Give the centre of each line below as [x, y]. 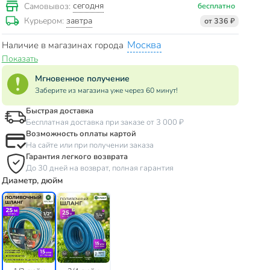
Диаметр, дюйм [32, 181]
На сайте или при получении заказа [89, 146]
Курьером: [45, 21]
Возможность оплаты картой [81, 134]
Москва [144, 45]
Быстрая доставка [59, 111]
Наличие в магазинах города [64, 46]
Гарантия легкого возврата [77, 157]
